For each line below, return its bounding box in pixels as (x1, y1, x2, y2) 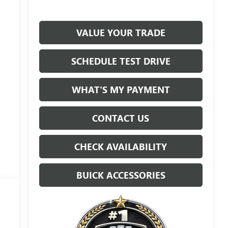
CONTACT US (92, 112, 150, 125)
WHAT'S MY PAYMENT (71, 83, 170, 96)
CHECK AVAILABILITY (74, 140, 167, 153)
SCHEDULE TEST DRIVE (71, 55, 170, 68)
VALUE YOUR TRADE (76, 26, 165, 39)
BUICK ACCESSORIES (76, 169, 165, 182)
